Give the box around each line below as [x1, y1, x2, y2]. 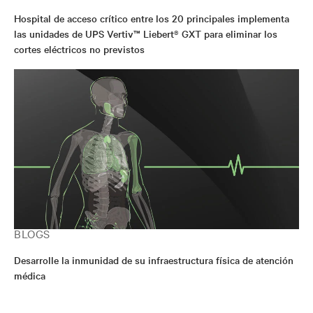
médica [14, 268, 45, 282]
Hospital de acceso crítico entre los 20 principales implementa [14, 10, 289, 25]
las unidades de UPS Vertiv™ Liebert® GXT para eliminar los [14, 26, 277, 41]
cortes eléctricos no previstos [14, 41, 145, 56]
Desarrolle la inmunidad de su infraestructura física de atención [14, 253, 293, 267]
